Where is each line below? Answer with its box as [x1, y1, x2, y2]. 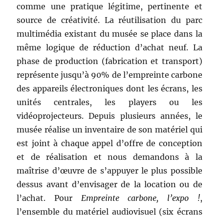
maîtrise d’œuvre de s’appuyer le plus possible [17, 166, 202, 176]
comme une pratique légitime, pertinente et [17, 1, 202, 12]
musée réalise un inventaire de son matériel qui [17, 125, 202, 135]
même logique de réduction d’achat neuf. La [17, 43, 202, 53]
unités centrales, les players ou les [17, 97, 202, 108]
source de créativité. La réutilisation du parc [17, 15, 202, 25]
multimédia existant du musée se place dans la [17, 29, 202, 39]
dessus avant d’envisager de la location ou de [17, 179, 202, 190]
